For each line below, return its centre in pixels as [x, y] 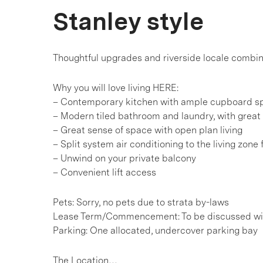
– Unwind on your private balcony [124, 158]
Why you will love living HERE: [116, 88]
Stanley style [128, 21]
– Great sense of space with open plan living [148, 130]
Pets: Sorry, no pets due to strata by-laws [141, 202]
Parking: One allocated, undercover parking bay [155, 230]
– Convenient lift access [104, 172]
